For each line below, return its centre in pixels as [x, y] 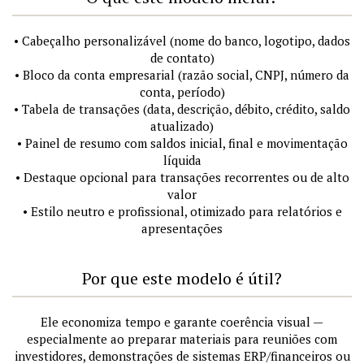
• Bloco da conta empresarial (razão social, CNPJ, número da [182, 74]
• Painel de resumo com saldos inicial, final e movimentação [182, 143]
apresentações [182, 228]
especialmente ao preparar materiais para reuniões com [182, 338]
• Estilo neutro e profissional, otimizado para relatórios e [182, 211]
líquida [182, 160]
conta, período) [182, 91]
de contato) [182, 57]
